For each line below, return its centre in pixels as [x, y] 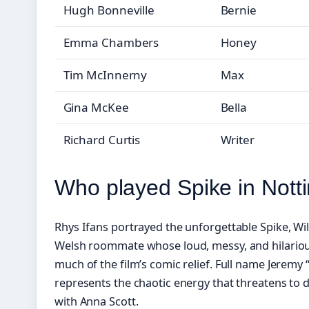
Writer [237, 140]
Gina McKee [96, 108]
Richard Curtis [102, 140]
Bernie [238, 10]
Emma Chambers [111, 43]
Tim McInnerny [105, 75]
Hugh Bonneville [109, 10]
